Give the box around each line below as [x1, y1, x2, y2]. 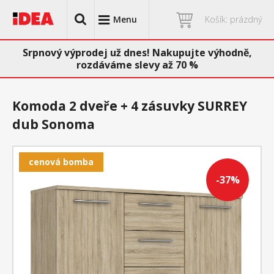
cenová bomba [29, 156, 94, 168]
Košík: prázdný [205, 13, 262, 25]
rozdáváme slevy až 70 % [76, 58, 198, 72]
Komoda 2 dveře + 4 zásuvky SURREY [12, 97, 247, 114]
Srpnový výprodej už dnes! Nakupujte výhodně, [22, 46, 252, 59]
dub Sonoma [12, 116, 95, 133]
